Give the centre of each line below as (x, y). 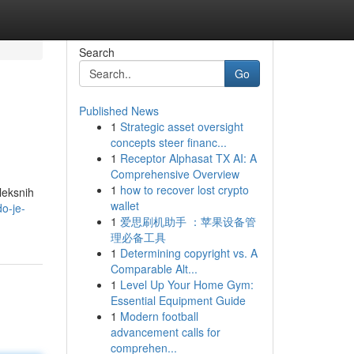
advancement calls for (165, 332)
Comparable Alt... (154, 269)
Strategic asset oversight (181, 126)
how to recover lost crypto (184, 190)
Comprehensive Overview (175, 174)
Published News (119, 111)
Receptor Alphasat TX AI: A (188, 158)
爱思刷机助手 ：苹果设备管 (188, 221)
